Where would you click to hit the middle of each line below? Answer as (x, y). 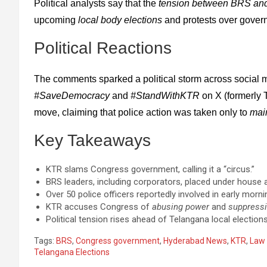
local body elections (120, 20)
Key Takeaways (92, 141)
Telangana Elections (72, 252)
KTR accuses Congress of (99, 207)
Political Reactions (103, 48)
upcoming (56, 20)
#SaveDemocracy (72, 96)
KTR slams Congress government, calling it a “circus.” (150, 170)
